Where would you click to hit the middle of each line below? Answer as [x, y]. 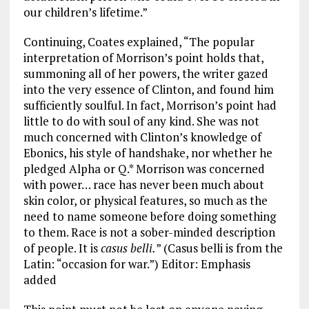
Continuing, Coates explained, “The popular [139, 42]
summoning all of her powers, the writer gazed [146, 74]
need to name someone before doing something [149, 217]
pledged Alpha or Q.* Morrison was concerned [144, 169]
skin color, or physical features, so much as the [145, 201]
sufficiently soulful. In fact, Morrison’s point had [150, 106]
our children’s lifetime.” [88, 12]
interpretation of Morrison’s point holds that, [143, 58]
